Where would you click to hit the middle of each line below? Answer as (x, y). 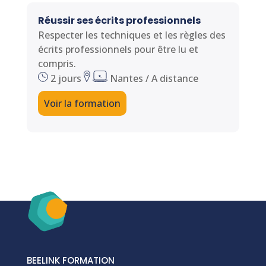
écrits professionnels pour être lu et (118, 50)
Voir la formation (82, 104)
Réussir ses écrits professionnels (119, 21)
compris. (57, 64)
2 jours (66, 79)
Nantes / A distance (153, 79)
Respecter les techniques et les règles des (132, 35)
